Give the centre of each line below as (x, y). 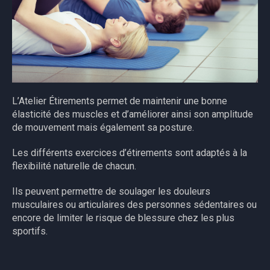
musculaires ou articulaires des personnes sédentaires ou (135, 205)
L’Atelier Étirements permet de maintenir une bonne (120, 101)
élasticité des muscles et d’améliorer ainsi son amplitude (133, 115)
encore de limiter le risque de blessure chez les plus (124, 218)
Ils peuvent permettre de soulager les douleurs (111, 192)
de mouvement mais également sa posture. (103, 128)
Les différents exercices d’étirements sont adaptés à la (130, 153)
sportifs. (30, 231)
